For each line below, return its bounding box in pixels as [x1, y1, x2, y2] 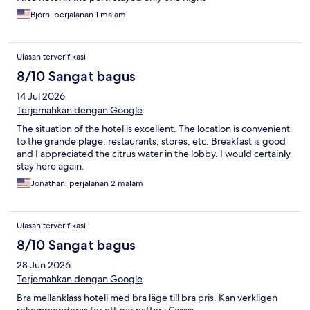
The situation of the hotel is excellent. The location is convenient [17, 122, 290, 136]
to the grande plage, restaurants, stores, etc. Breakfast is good [17, 135, 286, 148]
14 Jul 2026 [17, 90, 65, 103]
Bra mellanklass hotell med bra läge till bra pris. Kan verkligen [17, 291, 277, 304]
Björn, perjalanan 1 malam [30, 9, 126, 21]
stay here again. [17, 160, 84, 173]
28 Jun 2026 [17, 259, 71, 272]
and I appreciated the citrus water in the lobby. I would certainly [17, 147, 291, 161]
